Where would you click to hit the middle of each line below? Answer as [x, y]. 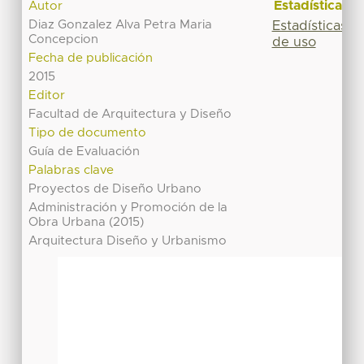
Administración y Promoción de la [128, 208]
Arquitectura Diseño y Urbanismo [128, 241]
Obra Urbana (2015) [87, 223]
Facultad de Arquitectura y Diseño [130, 115]
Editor [47, 96]
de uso [294, 42]
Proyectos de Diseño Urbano [115, 189]
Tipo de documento [88, 133]
